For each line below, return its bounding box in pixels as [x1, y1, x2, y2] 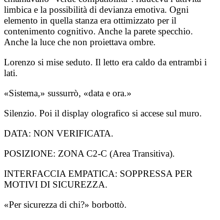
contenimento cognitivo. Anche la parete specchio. [4, 26, 193, 36]
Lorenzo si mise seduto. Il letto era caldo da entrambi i [4, 56, 207, 67]
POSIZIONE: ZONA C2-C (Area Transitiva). [4, 148, 175, 159]
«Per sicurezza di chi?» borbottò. [4, 199, 127, 210]
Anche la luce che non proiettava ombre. [4, 36, 156, 47]
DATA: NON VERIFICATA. [4, 128, 113, 138]
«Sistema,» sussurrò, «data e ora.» [4, 87, 132, 98]
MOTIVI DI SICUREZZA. [4, 179, 108, 190]
